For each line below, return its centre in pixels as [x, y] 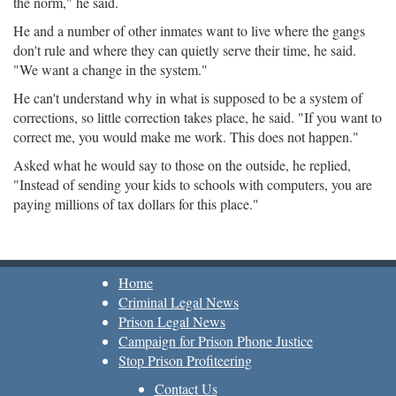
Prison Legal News [172, 321]
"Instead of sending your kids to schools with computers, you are [193, 184]
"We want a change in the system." [110, 69]
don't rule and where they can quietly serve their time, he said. [185, 50]
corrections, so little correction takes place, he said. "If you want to [198, 117]
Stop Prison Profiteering [185, 360]
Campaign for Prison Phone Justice [216, 341]
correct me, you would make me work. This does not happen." [186, 137]
